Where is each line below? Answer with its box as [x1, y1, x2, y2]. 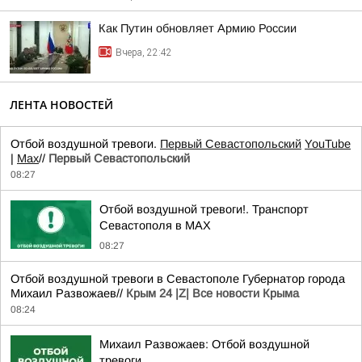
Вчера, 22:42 [116, 47, 172, 58]
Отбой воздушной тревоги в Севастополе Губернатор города [11, 272, 345, 285]
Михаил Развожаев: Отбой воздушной [99, 338, 309, 351]
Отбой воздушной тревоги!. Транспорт [99, 203, 309, 216]
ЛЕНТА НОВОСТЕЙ [10, 97, 113, 112]
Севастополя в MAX [99, 219, 211, 232]
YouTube [305, 137, 351, 150]
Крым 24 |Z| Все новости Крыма [126, 287, 299, 300]
